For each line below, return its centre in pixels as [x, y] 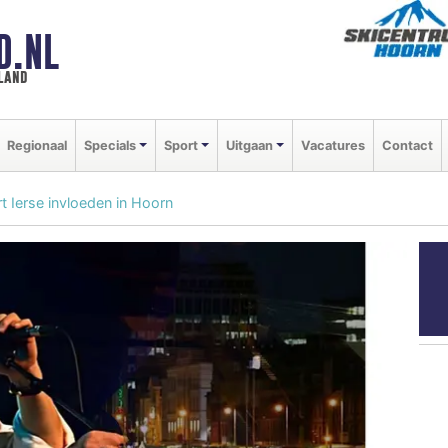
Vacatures [332, 145]
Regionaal [37, 145]
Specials [110, 145]
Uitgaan [249, 145]
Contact [407, 145]
